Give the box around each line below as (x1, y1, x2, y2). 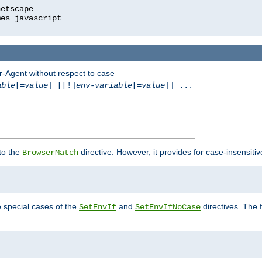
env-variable (75, 81, 132, 91)
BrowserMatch (22, 148, 78, 158)
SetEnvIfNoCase (135, 202, 201, 212)
